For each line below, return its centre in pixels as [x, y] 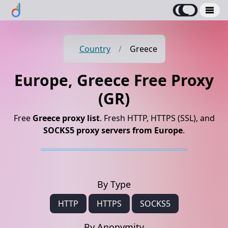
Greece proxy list [66, 118]
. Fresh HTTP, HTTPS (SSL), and [157, 118]
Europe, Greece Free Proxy [114, 80]
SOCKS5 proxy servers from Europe [113, 130]
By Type [114, 184]
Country [95, 49]
